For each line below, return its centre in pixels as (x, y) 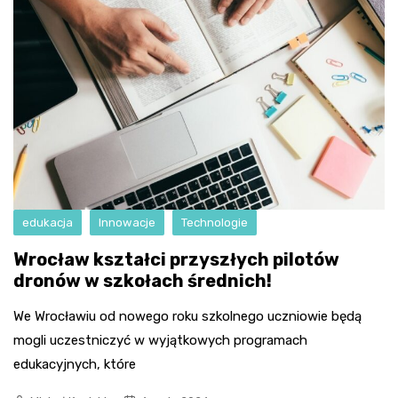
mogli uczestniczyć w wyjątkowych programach (160, 340)
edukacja (48, 223)
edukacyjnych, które (75, 364)
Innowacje (127, 223)
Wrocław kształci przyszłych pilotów (176, 259)
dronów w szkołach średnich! (143, 281)
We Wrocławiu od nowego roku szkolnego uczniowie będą (187, 316)
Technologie (215, 223)
